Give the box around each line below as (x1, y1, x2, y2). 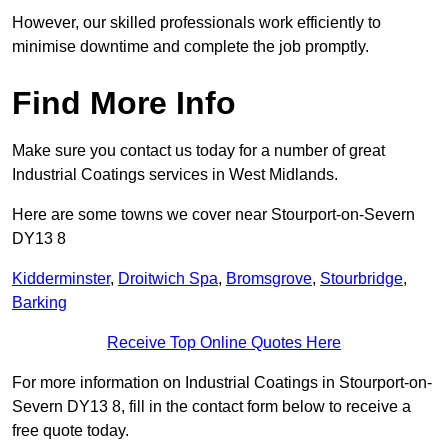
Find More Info (12, 85, 236, 122)
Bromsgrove (226, 270, 312, 288)
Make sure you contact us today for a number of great (12, 142, 385, 160)
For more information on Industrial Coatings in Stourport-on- (12, 374, 432, 392)
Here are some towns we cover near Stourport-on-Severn (12, 206, 415, 224)
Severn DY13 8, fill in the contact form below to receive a (12, 398, 411, 416)
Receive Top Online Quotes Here (107, 334, 341, 352)
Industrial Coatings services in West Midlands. (12, 166, 338, 184)
